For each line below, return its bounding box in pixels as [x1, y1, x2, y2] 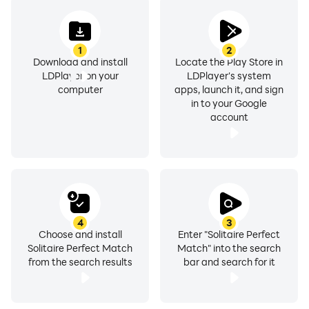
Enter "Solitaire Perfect [178, 228, 280, 241]
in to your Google [191, 97, 267, 110]
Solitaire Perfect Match [28, 241, 132, 255]
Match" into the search [177, 241, 281, 255]
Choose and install [38, 228, 122, 241]
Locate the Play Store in [175, 55, 283, 68]
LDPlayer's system [187, 69, 271, 82]
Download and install [32, 55, 128, 68]
